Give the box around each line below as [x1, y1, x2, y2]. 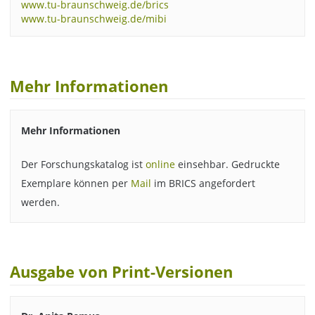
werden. [20, 195, 60, 210]
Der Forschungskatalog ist [20, 157, 146, 172]
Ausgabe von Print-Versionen [10, 262, 233, 283]
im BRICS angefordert [150, 176, 255, 191]
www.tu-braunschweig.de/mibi [20, 12, 167, 25]
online [145, 157, 175, 172]
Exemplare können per [20, 176, 131, 191]
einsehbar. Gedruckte [174, 157, 280, 172]
